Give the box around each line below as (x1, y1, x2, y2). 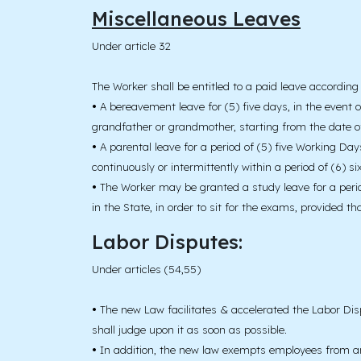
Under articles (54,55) (92, 263, 201, 276)
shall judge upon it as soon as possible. (92, 323, 287, 337)
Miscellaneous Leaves (92, 6, 301, 31)
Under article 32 (92, 39, 171, 53)
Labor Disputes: (92, 230, 243, 255)
